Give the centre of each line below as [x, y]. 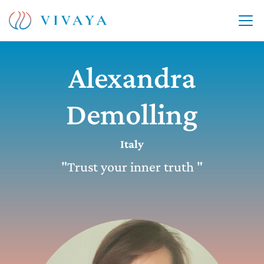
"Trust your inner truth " [132, 166]
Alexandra [132, 77]
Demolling [132, 114]
